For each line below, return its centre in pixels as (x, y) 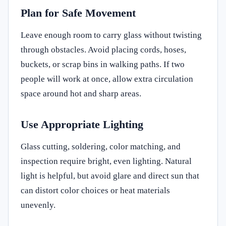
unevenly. (38, 205)
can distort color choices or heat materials (95, 190)
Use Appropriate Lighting (82, 124)
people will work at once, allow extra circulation (107, 79)
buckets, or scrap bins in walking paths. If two (103, 64)
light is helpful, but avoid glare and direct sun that (110, 176)
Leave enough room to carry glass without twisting (111, 35)
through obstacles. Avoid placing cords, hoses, (103, 49)
